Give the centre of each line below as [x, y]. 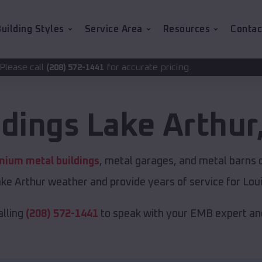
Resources [186, 29]
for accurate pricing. [63, 67]
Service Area [113, 29]
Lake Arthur [171, 127]
